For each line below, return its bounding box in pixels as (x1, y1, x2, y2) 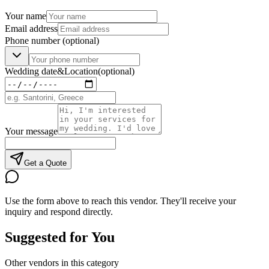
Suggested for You (5, 229, 115, 246)
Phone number (5, 35, 62, 46)
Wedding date (5, 66, 57, 77)
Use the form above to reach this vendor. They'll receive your (5, 196, 236, 207)
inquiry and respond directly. (5, 207, 113, 217)
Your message (5, 126, 58, 137)
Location (64, 66, 98, 77)
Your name (5, 11, 46, 22)
